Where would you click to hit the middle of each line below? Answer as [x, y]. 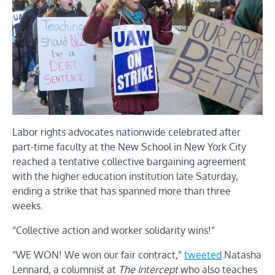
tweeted [203, 254]
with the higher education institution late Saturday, [125, 176]
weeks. [28, 205]
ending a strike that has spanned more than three [122, 191]
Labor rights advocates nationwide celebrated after [126, 132]
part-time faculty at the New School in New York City [129, 146]
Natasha [242, 254]
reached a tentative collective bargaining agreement [129, 161]
